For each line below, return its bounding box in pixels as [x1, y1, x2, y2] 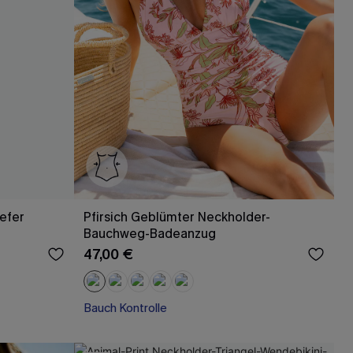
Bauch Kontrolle [84, 299, 167, 316]
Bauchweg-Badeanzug [84, 225, 216, 242]
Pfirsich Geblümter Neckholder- [84, 208, 270, 225]
